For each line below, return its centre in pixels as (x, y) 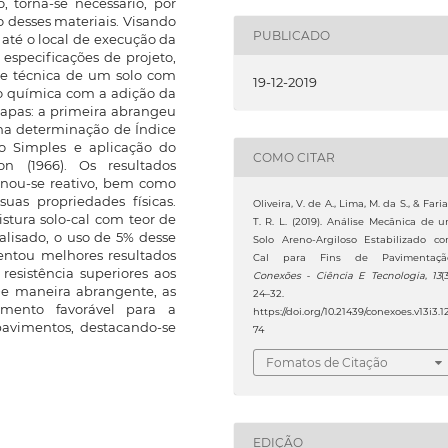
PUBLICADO (291, 35)
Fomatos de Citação (326, 363)
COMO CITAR (293, 157)
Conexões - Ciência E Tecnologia (338, 276)
